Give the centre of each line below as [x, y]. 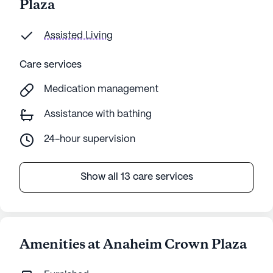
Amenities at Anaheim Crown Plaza [133, 245]
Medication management [101, 90]
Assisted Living [78, 36]
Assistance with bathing [98, 115]
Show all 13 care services [136, 177]
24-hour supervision [90, 140]
